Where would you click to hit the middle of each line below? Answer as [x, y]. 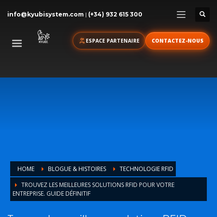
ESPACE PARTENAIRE [113, 40]
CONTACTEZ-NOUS [178, 40]
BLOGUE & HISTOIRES [77, 169]
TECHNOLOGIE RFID [147, 169]
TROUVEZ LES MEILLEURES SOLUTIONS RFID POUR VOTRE [98, 185]
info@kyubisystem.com [46, 14]
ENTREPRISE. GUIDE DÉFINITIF [52, 193]
